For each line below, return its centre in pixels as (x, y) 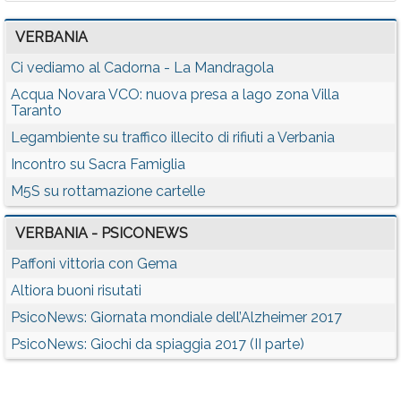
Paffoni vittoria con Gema (94, 264)
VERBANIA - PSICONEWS (102, 234)
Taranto (36, 111)
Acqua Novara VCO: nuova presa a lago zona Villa (175, 95)
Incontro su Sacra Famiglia (98, 165)
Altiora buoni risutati (76, 291)
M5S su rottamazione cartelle (108, 192)
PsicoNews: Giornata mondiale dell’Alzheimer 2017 (176, 318)
